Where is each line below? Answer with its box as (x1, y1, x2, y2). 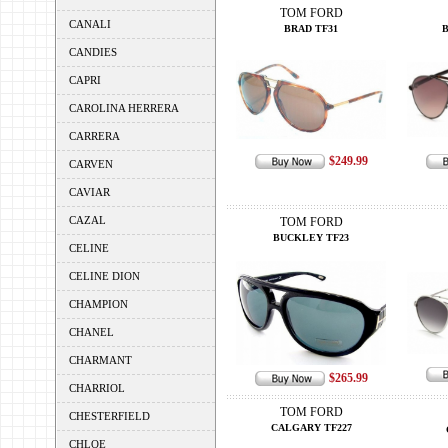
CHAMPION (68, 298, 128, 310)
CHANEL (68, 326, 114, 338)
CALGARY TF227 (270, 422, 352, 433)
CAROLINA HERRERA (68, 102, 179, 114)
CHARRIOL (68, 382, 125, 394)
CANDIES (68, 46, 117, 58)
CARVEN (68, 158, 113, 170)
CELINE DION (68, 270, 140, 282)
